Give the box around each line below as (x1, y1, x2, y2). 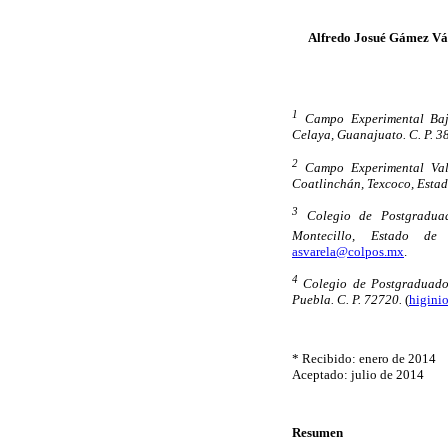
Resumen (292, 425, 343, 441)
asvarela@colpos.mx (292, 243, 404, 259)
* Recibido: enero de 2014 (292, 350, 436, 366)
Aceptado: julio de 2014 (292, 366, 424, 382)
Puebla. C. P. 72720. (292, 292, 402, 308)
